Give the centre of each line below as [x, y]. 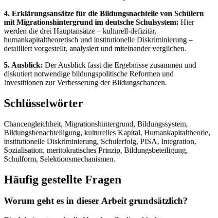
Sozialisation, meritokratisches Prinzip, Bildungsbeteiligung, [96, 150]
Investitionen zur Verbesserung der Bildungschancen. [85, 82]
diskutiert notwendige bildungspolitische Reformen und [89, 73]
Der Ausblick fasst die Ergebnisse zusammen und [119, 65]
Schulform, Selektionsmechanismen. [60, 159]
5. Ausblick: [23, 65]
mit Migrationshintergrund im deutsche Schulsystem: [91, 22]
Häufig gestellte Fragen [63, 179]
